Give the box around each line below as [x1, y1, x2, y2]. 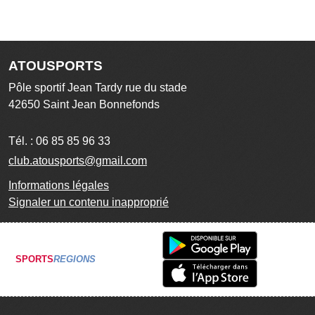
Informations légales [8, 179, 109, 191]
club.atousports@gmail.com [8, 154, 147, 167]
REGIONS [53, 254, 96, 265]
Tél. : [8, 134, 36, 147]
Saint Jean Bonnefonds [43, 98, 160, 110]
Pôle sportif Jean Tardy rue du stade [8, 81, 187, 94]
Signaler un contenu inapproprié [8, 195, 169, 208]
